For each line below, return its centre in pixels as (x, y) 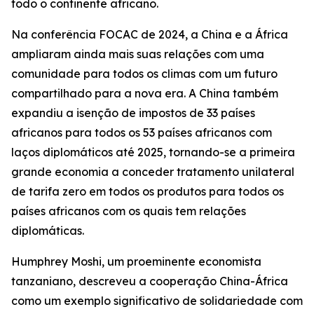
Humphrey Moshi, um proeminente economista (136, 261)
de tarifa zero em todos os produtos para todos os (148, 191)
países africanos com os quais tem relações (129, 211)
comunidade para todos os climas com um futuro (144, 74)
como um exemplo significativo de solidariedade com (157, 301)
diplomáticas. (48, 231)
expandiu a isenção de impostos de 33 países (133, 113)
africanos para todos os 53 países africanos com (142, 132)
